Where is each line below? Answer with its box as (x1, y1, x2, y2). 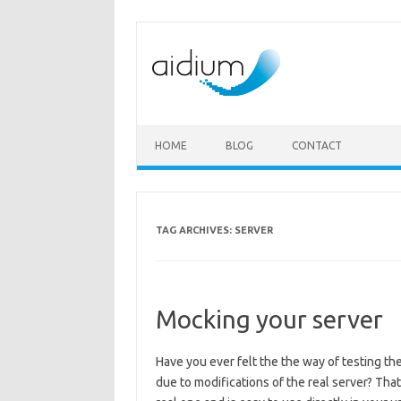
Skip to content (137, 124, 221, 139)
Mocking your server (155, 305, 383, 333)
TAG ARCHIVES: (155, 225, 235, 235)
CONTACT (292, 140, 342, 151)
